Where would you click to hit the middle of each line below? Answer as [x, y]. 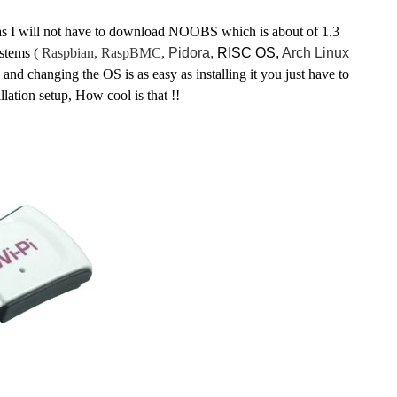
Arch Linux [315, 53]
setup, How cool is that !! [108, 95]
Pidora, [193, 53]
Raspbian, [71, 53]
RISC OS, [249, 53]
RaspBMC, [135, 53]
